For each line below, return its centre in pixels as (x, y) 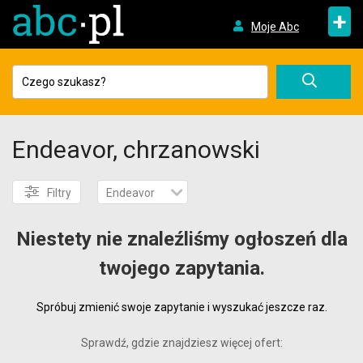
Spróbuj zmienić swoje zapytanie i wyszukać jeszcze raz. (181, 307)
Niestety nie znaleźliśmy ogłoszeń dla (181, 239)
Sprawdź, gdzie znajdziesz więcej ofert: (181, 343)
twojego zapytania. (181, 268)
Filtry (59, 193)
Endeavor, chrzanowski (136, 149)
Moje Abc (275, 26)
